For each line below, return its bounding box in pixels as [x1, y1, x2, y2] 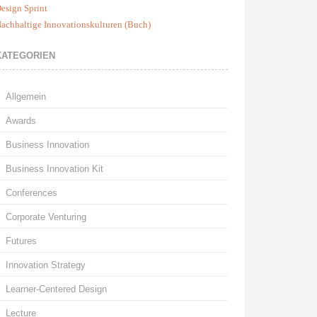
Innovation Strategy [5, 260, 86, 271]
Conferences [5, 188, 57, 199]
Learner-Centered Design [5, 284, 107, 295]
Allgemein [5, 91, 46, 103]
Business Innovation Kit [5, 163, 103, 175]
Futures [5, 236, 37, 247]
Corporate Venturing [5, 212, 86, 223]
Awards [5, 115, 36, 127]
